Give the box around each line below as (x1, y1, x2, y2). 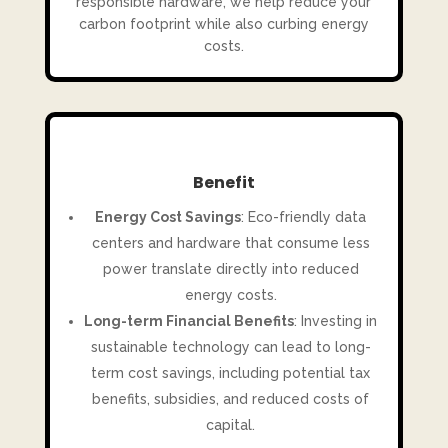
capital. (206, 417, 256, 434)
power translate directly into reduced (102, 261, 359, 278)
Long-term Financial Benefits (84, 313, 295, 330)
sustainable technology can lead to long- (90, 339, 371, 356)
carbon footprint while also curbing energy (78, 16, 369, 33)
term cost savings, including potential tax (91, 365, 371, 382)
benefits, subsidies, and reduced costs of (92, 391, 370, 408)
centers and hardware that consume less (91, 235, 370, 252)
